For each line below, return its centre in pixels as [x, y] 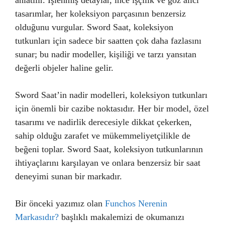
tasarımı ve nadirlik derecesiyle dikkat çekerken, [103, 122]
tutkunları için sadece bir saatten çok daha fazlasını [108, 41]
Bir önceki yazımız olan [60, 203]
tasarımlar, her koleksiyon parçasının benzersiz [100, 14]
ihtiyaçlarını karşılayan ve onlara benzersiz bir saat [108, 163]
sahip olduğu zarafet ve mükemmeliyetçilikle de [103, 136]
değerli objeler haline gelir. [64, 68]
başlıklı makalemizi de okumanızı [122, 217]
